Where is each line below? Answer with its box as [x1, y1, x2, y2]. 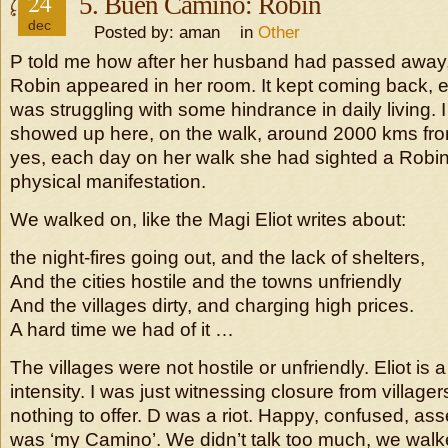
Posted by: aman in [79, 22, 258, 42]
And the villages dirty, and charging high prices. [10, 295, 414, 316]
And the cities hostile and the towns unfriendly [10, 271, 402, 292]
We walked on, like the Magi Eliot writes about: [10, 209, 406, 230]
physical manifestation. [10, 171, 206, 192]
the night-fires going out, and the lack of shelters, [10, 247, 425, 268]
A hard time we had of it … [10, 319, 234, 340]
